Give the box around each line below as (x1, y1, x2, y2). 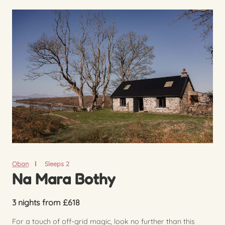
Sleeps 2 (44, 160, 69, 168)
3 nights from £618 (12, 197, 80, 208)
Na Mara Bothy (12, 169, 116, 188)
